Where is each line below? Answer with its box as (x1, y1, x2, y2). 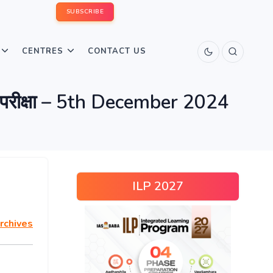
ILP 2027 (132, 178, 183, 194)
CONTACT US (88, 46, 146, 57)
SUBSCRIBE (66, 7, 104, 16)
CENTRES (22, 46, 63, 57)
